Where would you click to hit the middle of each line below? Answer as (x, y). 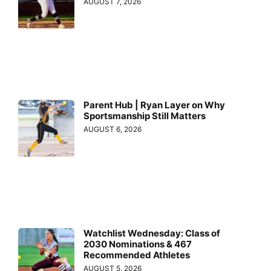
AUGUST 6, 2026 (113, 129)
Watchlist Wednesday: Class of (152, 233)
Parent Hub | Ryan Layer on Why (155, 105)
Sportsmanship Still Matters (145, 116)
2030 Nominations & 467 (138, 244)
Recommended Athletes (137, 255)
